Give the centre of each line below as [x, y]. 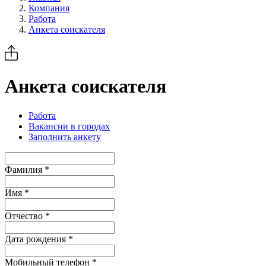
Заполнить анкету [65, 137]
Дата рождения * [39, 239]
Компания [49, 8]
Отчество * [27, 216]
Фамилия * [27, 169]
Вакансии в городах [69, 126]
